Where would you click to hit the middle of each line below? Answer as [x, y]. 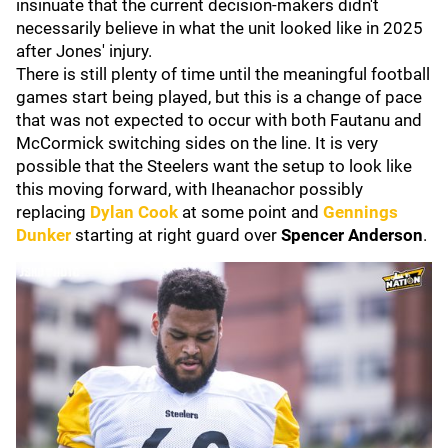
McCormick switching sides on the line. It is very [197, 143]
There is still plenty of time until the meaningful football [223, 74]
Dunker [43, 235]
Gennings [360, 212]
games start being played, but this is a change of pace [219, 97]
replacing [53, 212]
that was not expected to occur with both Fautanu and [219, 120]
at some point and [252, 212]
